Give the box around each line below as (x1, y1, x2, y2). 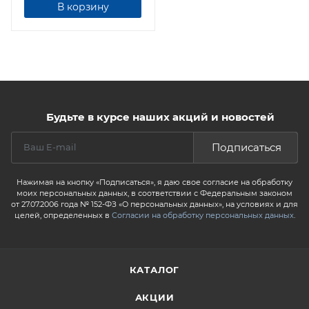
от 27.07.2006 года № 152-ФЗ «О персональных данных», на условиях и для (11, 199, 298, 210)
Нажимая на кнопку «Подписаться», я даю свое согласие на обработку (17, 177, 292, 188)
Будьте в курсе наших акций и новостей (46, 110, 275, 124)
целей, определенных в (14, 210, 112, 221)
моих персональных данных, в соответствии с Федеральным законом (17, 188, 292, 199)
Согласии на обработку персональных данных (111, 210, 294, 221)
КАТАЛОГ (129, 264, 180, 276)
